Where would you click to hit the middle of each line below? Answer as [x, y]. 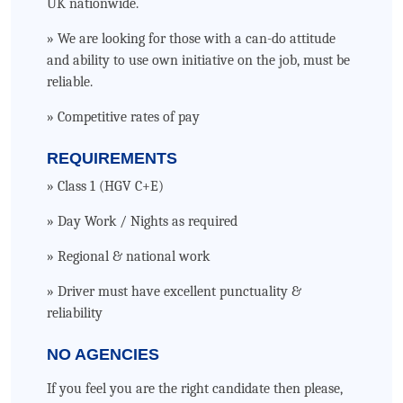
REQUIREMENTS [112, 158]
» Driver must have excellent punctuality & [174, 291]
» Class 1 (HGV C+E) [105, 186]
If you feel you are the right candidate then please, [195, 389]
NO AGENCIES [103, 354]
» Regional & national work [128, 256]
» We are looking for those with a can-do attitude [191, 39]
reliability [75, 313]
